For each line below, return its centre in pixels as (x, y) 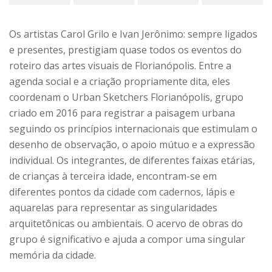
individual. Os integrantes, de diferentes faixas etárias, (132, 160)
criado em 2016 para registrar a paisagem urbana (122, 113)
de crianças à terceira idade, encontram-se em (113, 176)
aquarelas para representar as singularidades (113, 207)
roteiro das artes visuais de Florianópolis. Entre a (120, 65)
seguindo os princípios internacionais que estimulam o (133, 128)
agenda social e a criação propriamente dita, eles (120, 81)
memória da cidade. (53, 255)
